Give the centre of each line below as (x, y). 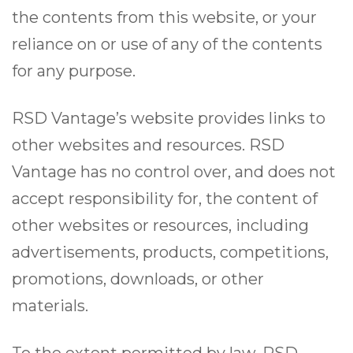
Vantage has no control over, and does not (174, 172)
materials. (50, 306)
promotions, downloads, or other (138, 279)
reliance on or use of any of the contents (167, 45)
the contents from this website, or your (164, 18)
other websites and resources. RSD (148, 145)
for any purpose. (74, 71)
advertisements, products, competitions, (170, 253)
